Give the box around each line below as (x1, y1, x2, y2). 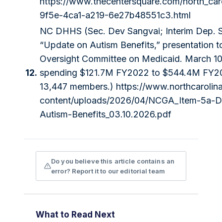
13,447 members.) (40, 81, 116, 92)
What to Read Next (36, 210, 115, 220)
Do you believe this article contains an (51, 157, 175, 166)
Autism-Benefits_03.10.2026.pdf (40, 109, 171, 120)
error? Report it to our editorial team (51, 167, 165, 175)
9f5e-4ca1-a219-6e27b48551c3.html (40, 10, 191, 21)
